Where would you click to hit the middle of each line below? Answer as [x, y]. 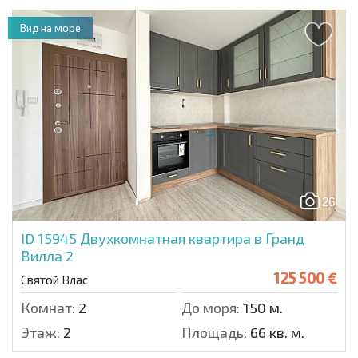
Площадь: [214, 333]
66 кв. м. [276, 333]
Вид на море [50, 28]
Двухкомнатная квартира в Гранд [192, 239]
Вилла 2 [47, 256]
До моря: [211, 308]
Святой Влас [54, 280]
